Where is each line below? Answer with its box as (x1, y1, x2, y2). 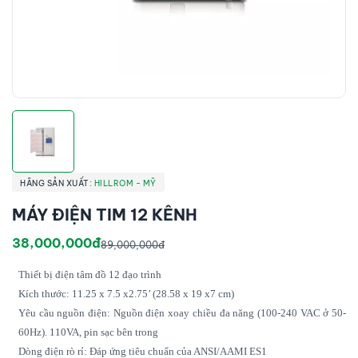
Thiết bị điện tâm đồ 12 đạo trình (18, 268, 161, 280)
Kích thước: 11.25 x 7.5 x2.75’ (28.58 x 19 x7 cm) (18, 287, 234, 300)
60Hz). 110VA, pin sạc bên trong (18, 325, 158, 338)
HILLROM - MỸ (93, 177, 157, 189)
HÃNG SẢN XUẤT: (20, 177, 94, 189)
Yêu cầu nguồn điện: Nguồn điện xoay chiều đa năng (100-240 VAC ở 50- (18, 306, 346, 319)
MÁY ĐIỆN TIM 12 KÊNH (12, 204, 197, 225)
